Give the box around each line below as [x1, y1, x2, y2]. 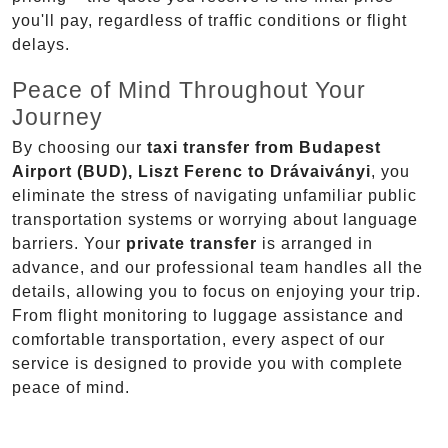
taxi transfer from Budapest [147, 139, 381, 157]
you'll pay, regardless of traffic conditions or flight [12, 12, 407, 30]
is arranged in [257, 235, 373, 253]
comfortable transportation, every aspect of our [12, 331, 385, 349]
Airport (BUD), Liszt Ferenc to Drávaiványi [12, 163, 371, 181]
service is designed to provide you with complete [12, 355, 403, 373]
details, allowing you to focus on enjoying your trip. [12, 283, 421, 301]
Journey [12, 104, 103, 131]
